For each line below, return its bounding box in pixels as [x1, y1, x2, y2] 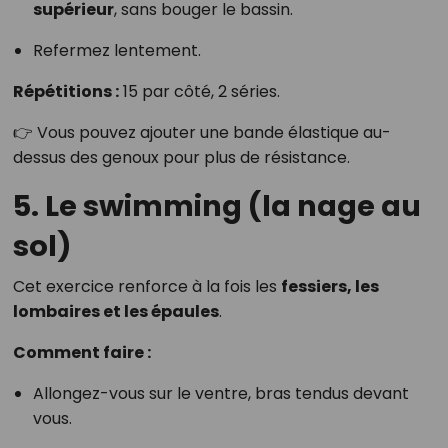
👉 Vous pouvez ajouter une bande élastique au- [12, 121, 391, 145]
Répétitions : [12, 80, 119, 104]
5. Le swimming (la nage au [12, 186, 421, 227]
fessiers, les [280, 275, 379, 299]
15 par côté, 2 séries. [118, 80, 280, 104]
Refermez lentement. [32, 39, 201, 63]
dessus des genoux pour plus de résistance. [12, 146, 350, 170]
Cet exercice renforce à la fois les [12, 275, 281, 299]
